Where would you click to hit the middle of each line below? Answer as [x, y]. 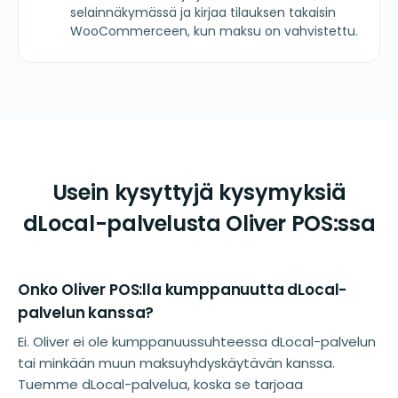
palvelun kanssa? [86, 312]
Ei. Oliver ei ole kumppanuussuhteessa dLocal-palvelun [197, 341]
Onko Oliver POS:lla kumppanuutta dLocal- [183, 289]
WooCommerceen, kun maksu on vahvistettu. [214, 31]
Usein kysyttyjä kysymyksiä [199, 192]
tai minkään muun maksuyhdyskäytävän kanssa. [176, 362]
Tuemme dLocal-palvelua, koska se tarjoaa [160, 384]
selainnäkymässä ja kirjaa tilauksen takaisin [203, 12]
